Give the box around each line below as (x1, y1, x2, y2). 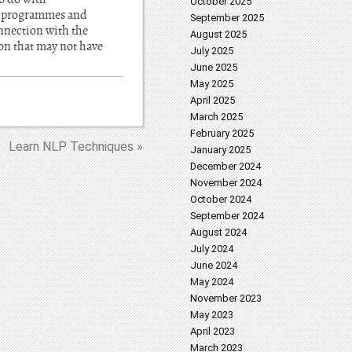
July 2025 (190, 45, 233, 57)
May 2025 (190, 78, 233, 90)
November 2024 (190, 177, 262, 189)
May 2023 (190, 309, 233, 321)
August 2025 (190, 28, 247, 40)
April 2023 (190, 325, 235, 337)
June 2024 (190, 259, 237, 271)
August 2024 (190, 226, 247, 238)
